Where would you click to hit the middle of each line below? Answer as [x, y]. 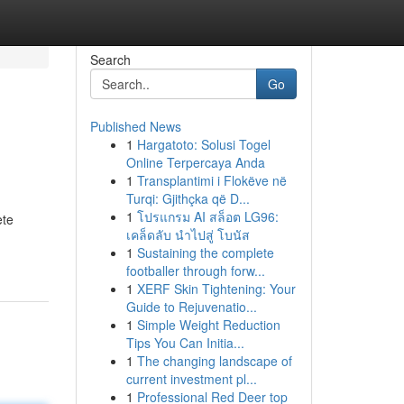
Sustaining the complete [205, 252]
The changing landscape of [214, 361]
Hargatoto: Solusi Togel [203, 144]
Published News [135, 126]
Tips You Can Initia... [185, 343]
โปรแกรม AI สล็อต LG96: [207, 216]
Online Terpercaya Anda [195, 162]
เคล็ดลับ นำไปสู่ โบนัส [188, 234]
